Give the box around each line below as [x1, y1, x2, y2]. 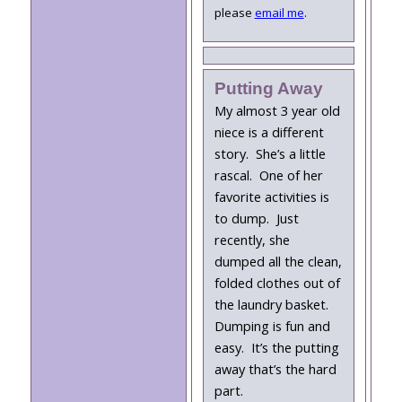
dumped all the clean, [214, 252, 342, 270]
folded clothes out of [214, 274, 340, 292]
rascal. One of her [214, 166, 323, 184]
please [214, 4, 255, 21]
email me [254, 4, 304, 21]
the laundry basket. [214, 295, 332, 313]
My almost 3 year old [214, 101, 340, 119]
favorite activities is [214, 188, 329, 205]
